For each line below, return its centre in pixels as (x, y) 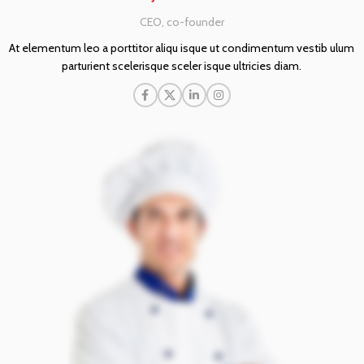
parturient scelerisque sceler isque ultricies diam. (182, 66)
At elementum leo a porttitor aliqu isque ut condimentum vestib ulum (182, 48)
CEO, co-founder (182, 22)
